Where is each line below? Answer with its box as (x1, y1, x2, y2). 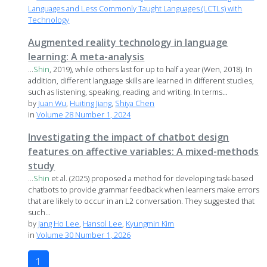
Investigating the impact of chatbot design (28, 131, 229, 144)
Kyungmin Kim (126, 218, 175, 229)
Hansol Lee (83, 218, 123, 229)
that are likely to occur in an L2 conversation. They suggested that (28, 195, 255, 207)
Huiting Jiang (70, 98, 112, 109)
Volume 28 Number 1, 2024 (36, 109, 131, 120)
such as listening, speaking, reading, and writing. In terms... (28, 86, 228, 98)
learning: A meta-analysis (28, 50, 145, 64)
